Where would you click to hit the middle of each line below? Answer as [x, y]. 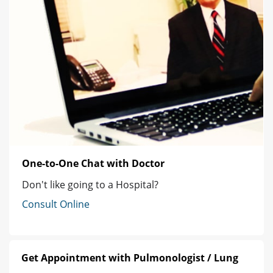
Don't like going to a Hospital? [90, 185]
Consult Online [56, 204]
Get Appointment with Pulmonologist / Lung [130, 258]
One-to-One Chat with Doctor [93, 164]
